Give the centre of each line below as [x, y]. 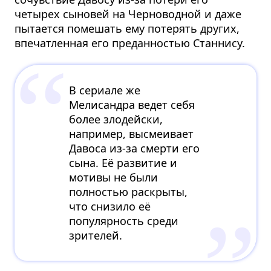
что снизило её [110, 206]
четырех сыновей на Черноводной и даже [128, 14]
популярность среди [124, 220]
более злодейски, [116, 119]
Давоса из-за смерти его [135, 148]
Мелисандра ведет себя [132, 104]
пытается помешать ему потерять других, [127, 28]
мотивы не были [114, 177]
